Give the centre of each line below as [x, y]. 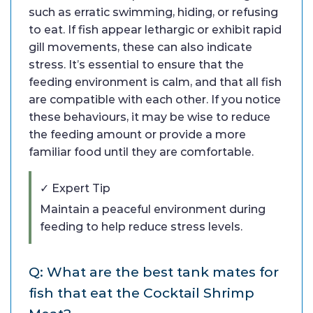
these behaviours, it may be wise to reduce [150, 117]
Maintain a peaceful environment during [153, 210]
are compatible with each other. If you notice [155, 100]
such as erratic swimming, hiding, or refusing [153, 13]
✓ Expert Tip [75, 189]
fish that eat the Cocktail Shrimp [141, 293]
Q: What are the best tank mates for [154, 272]
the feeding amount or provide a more [137, 135]
